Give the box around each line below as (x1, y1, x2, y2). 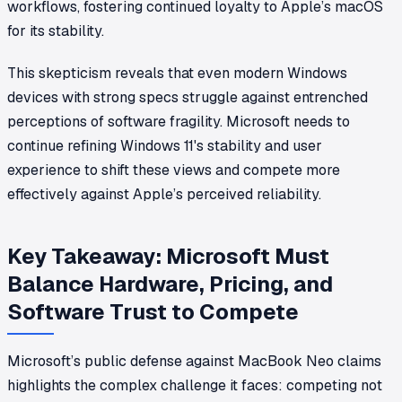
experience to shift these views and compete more (7, 160, 340, 179)
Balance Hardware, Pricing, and (7, 269, 333, 298)
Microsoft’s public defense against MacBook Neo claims (7, 351, 381, 371)
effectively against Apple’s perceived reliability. (7, 184, 321, 204)
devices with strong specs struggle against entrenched (7, 87, 368, 107)
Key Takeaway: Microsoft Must (7, 241, 329, 270)
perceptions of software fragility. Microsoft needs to (7, 111, 350, 131)
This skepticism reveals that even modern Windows (7, 63, 347, 83)
